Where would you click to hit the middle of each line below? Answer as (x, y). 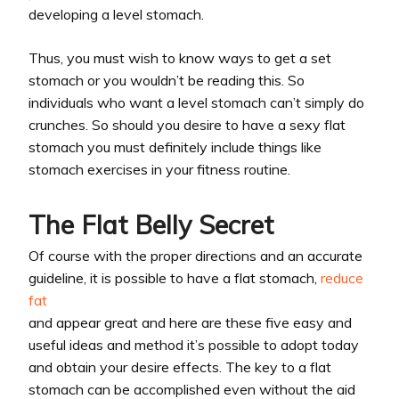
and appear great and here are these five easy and (190, 322)
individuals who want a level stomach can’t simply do (196, 103)
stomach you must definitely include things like (175, 147)
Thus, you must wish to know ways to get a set (180, 58)
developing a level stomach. (116, 15)
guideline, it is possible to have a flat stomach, (175, 277)
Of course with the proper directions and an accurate (195, 255)
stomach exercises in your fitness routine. (159, 170)
